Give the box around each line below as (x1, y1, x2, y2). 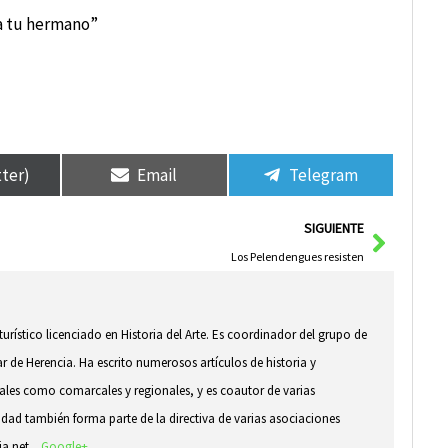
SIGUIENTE (304, 220, 365, 238)
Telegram (289, 163, 359, 186)
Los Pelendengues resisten (231, 249, 365, 265)
